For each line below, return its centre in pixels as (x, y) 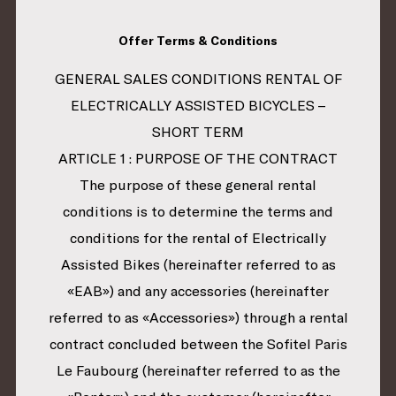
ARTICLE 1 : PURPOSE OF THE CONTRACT (198, 159)
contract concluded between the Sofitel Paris (198, 344)
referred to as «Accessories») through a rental (198, 318)
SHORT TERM (198, 132)
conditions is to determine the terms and (198, 212)
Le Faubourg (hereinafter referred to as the (198, 371)
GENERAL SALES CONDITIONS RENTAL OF (198, 79)
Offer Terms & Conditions (198, 41)
